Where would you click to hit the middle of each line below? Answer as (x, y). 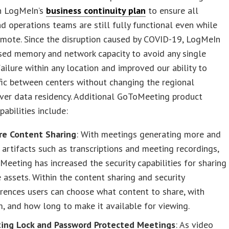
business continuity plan (96, 10)
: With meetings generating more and (149, 134)
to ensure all (172, 10)
